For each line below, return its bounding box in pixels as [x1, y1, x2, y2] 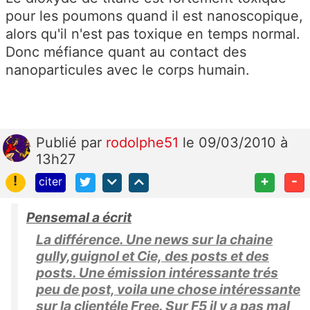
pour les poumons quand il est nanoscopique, [6, 7, 303, 24]
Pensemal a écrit [26, 209, 131, 226]
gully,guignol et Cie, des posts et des [36, 248, 269, 265]
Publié [36, 134, 81, 151]
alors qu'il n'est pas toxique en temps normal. [6, 25, 300, 42]
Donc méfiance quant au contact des [6, 43, 246, 60]
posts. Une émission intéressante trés [36, 264, 278, 282]
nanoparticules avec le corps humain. [6, 61, 250, 78]
